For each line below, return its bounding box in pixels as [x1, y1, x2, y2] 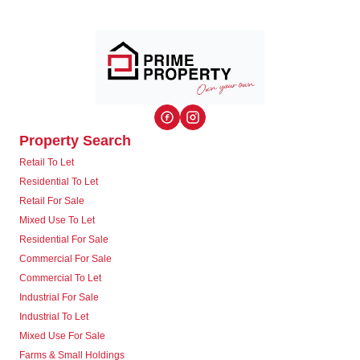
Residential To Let [19, 175, 98, 187]
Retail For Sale [19, 194, 84, 207]
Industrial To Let [19, 310, 88, 322]
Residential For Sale [19, 233, 108, 245]
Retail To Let [19, 156, 74, 168]
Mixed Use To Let [19, 214, 95, 226]
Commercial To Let [19, 272, 101, 284]
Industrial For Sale [19, 291, 99, 303]
